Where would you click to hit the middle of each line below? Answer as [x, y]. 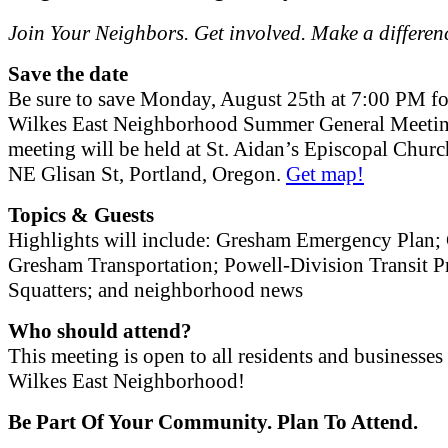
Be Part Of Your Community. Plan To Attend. [213, 422]
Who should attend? [100, 331]
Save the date [68, 74]
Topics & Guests [81, 215]
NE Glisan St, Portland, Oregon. [147, 174]
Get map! [325, 174]
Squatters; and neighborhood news [155, 290]
